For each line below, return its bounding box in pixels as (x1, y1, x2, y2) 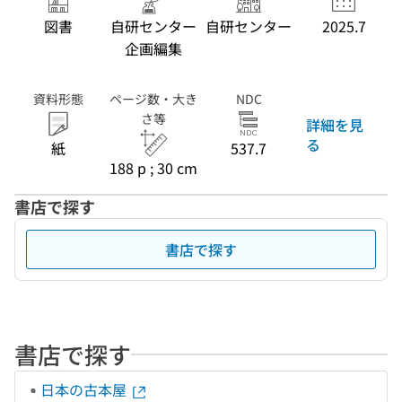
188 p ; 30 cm (109, 157, 197, 179)
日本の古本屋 (40, 379, 130, 400)
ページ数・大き (109, 90, 197, 108)
